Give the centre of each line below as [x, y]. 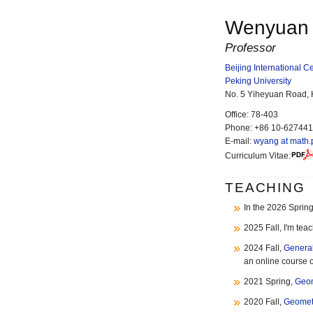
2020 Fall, [264, 302]
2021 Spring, [269, 282]
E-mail [237, 141]
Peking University [258, 81]
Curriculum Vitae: [258, 156]
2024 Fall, [264, 248]
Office [236, 115]
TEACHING [265, 188]
